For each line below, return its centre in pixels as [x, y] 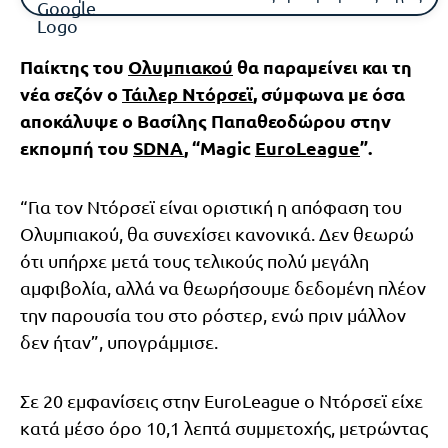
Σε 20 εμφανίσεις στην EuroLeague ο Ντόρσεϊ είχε [221, 400]
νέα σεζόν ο [71, 93]
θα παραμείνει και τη [322, 66]
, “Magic [219, 147]
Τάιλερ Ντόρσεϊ [187, 93]
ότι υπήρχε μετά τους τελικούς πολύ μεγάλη [194, 260]
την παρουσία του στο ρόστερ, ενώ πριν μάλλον [213, 314]
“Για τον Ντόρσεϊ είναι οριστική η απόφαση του [211, 206]
